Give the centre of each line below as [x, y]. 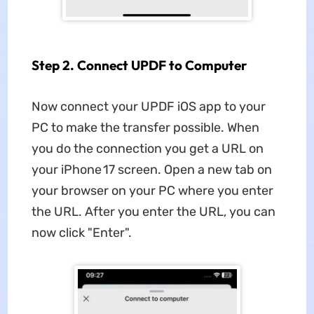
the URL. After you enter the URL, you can [153, 212]
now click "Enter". [81, 233]
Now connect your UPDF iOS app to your [148, 107]
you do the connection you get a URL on [147, 149]
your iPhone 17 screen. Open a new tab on [151, 170]
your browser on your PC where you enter [152, 191]
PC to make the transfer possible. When [145, 128]
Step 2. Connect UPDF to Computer [139, 65]
